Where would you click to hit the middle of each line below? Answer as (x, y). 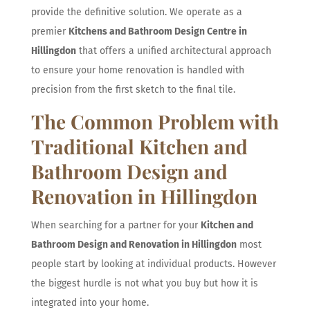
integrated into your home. (90, 302)
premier (49, 31)
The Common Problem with (155, 121)
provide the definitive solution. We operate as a (136, 12)
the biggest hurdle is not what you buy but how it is (144, 283)
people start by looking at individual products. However (153, 264)
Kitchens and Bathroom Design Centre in (157, 31)
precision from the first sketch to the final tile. (133, 89)
